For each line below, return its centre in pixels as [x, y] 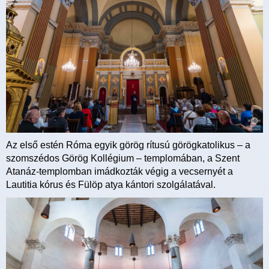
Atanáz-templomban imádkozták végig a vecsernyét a [119, 172]
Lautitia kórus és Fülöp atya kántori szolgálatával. [111, 185]
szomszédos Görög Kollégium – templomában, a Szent [123, 159]
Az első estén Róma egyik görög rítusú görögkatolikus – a [128, 145]
